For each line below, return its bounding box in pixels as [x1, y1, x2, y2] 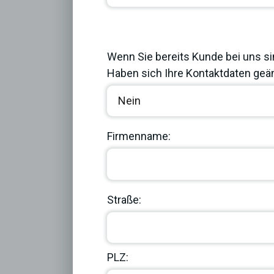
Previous [129, 32, 172, 46]
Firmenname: [107, 130, 171, 143]
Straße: [107, 193, 141, 206]
